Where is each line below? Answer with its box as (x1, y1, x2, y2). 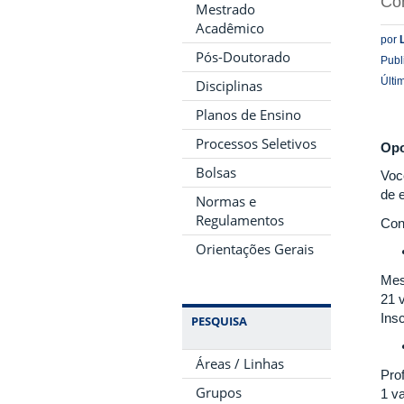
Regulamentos (196, 210, 284, 229)
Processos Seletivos (196, 133, 317, 152)
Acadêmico (196, 18, 264, 37)
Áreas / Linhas (196, 353, 284, 372)
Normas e (196, 191, 256, 210)
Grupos (196, 382, 242, 401)
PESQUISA (191, 312, 247, 329)
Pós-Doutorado (196, 47, 290, 66)
